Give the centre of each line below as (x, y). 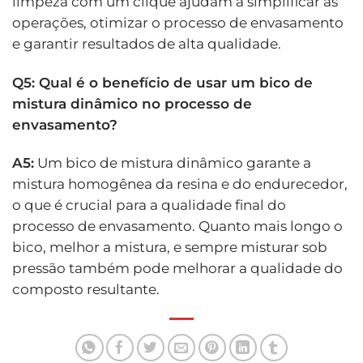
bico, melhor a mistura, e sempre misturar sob (170, 248)
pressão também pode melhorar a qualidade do (177, 269)
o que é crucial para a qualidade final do (149, 205)
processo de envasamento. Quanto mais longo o (177, 226)
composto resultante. (86, 290)
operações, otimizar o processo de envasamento (178, 22)
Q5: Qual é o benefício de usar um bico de (162, 82)
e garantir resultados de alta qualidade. (147, 43)
